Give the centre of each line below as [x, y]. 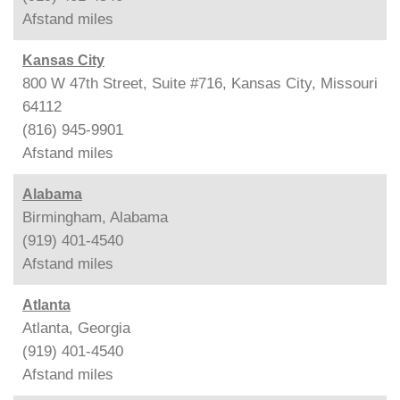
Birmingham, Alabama [95, 217]
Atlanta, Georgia [76, 328]
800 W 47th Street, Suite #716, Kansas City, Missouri [200, 83]
